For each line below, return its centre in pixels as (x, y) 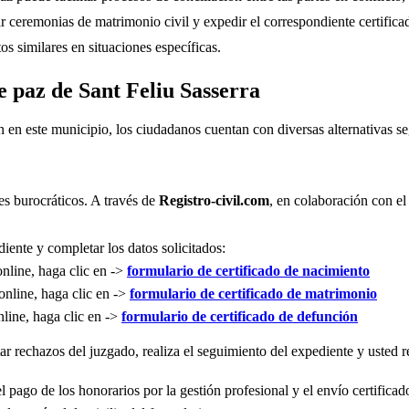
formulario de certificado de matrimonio (253, 293)
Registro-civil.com (214, 200)
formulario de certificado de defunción (240, 316)
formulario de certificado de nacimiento (248, 270)
